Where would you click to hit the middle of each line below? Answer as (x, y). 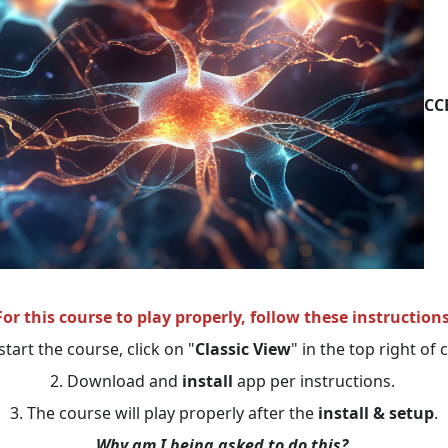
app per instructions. (315, 381)
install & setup (376, 413)
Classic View (243, 349)
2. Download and (115, 381)
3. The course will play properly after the (164, 413)
